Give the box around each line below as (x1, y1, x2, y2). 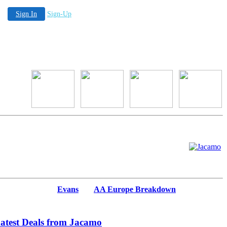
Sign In (16, 10, 37, 18)
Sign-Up (47, 10, 71, 18)
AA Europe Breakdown (94, 185, 176, 194)
